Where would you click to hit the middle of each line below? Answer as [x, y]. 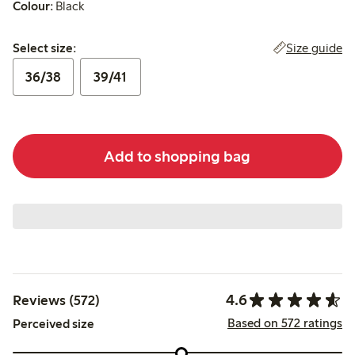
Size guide [314, 48]
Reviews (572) [56, 300]
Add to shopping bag [177, 156]
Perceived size [53, 324]
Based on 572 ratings [284, 323]
